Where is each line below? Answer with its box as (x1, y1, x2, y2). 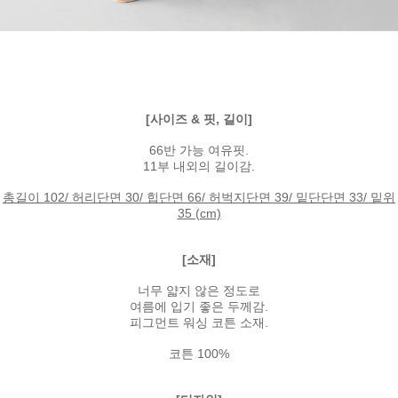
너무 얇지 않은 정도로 (138, 283, 260, 298)
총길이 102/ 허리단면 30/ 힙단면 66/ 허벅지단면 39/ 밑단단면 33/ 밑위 (3, 189, 395, 204)
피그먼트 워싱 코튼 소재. (130, 314, 268, 330)
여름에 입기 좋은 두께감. (130, 298, 268, 314)
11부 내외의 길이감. (143, 158, 255, 173)
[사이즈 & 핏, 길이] (146, 111, 252, 126)
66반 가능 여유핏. (149, 142, 249, 157)
